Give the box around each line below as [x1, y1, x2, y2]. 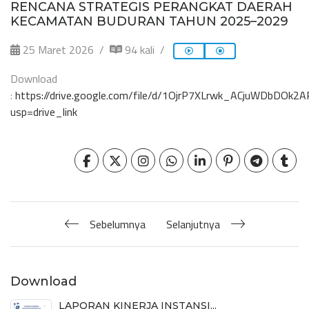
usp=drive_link [10, 103, 77, 120]
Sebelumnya [89, 215, 146, 232]
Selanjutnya [166, 215, 220, 232]
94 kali [122, 41, 154, 58]
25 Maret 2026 [20, 41, 94, 58]
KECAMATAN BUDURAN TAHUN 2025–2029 [10, 13, 288, 29]
